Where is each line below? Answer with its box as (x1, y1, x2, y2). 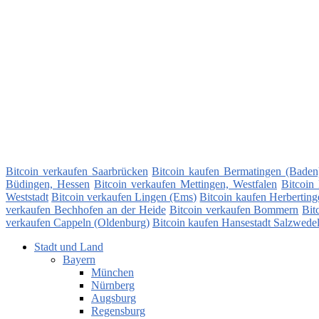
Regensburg (91, 305, 145, 318)
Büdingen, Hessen (6, 178, 90, 191)
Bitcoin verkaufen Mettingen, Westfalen (94, 178, 277, 191)
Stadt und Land (34, 241, 103, 253)
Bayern (63, 253, 95, 266)
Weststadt (6, 191, 48, 204)
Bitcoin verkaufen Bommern (169, 204, 299, 216)
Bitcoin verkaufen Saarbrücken (6, 165, 148, 178)
